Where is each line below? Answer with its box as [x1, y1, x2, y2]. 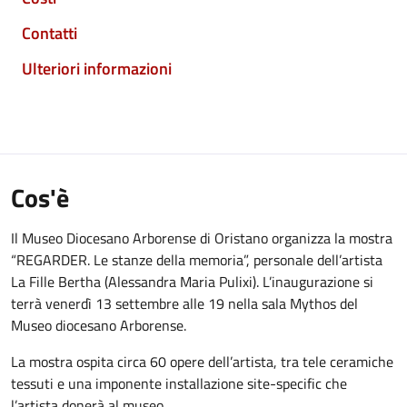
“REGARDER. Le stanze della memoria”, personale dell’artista [11, 249, 382, 271]
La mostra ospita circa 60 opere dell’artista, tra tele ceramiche [11, 351, 393, 372]
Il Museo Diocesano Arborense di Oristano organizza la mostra [11, 227, 392, 249]
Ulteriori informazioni [22, 56, 172, 81]
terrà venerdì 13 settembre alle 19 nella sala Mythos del [11, 293, 358, 314]
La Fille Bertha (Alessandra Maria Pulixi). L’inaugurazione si [11, 271, 373, 293]
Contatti [22, 21, 77, 45]
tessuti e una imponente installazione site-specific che [11, 372, 347, 394]
